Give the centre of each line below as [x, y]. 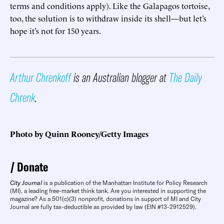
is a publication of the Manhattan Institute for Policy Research [125, 182]
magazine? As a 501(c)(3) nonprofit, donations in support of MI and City [105, 198]
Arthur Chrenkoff [40, 77]
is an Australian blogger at [120, 77]
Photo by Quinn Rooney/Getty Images [79, 133]
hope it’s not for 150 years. [55, 30]
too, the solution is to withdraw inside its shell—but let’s [108, 18]
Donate [32, 166]
